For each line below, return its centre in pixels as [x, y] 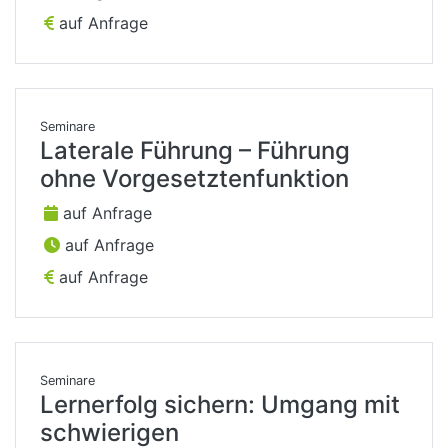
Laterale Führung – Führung [195, 151]
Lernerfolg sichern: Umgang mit [220, 405]
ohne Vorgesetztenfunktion [194, 179]
